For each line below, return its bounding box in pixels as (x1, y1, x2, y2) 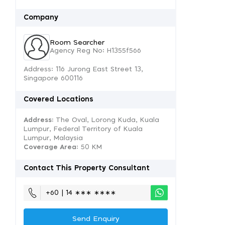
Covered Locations (24, 96, 93, 103)
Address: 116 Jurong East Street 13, (24, 66, 143, 73)
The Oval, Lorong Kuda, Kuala (54, 117, 159, 124)
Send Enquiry (72, 215, 120, 222)
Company (24, 14, 58, 21)
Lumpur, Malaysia (24, 135, 83, 142)
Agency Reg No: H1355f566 (50, 47, 141, 54)
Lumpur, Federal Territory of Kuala (24, 126, 143, 133)
